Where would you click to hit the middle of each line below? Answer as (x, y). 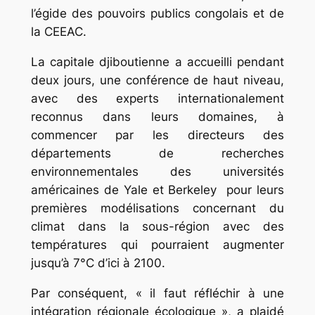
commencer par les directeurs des (157, 135)
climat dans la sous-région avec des (157, 227)
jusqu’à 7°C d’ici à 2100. (98, 263)
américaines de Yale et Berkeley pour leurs (157, 190)
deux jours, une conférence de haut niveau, (157, 81)
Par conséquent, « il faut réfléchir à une (157, 293)
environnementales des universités (157, 172)
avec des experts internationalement (157, 99)
